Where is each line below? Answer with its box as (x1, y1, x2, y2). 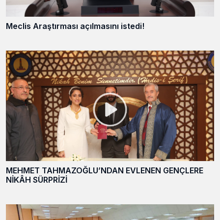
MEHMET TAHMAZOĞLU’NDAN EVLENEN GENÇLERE (6, 165, 203, 175)
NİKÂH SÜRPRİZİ (6, 174, 67, 185)
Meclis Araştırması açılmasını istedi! (6, 21, 144, 31)
